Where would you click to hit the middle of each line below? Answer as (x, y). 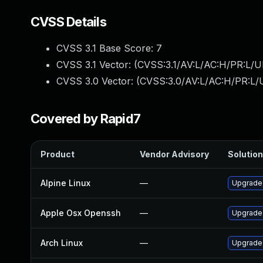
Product (58, 154)
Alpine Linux (65, 183)
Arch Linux (62, 243)
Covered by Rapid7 (86, 119)
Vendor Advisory (174, 154)
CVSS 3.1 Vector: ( (97, 65)
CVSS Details (68, 22)
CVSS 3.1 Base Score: (106, 48)
